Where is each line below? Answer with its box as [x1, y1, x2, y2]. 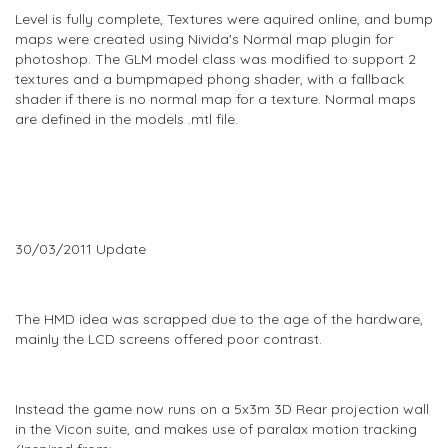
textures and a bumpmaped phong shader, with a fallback [15, 69, 404, 88]
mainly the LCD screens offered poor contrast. [15, 329, 322, 348]
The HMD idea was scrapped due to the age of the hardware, [15, 309, 423, 328]
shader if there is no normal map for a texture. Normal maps [15, 89, 416, 108]
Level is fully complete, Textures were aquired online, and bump [15, 9, 433, 28]
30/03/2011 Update [15, 239, 146, 258]
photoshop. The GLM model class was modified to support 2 [15, 49, 416, 68]
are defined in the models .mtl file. [15, 109, 238, 128]
